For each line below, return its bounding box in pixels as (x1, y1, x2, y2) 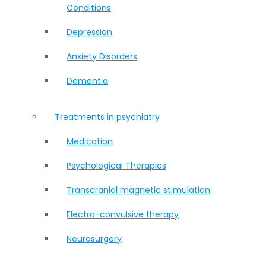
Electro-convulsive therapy (66, 208, 179, 220)
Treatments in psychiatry (55, 111, 160, 123)
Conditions (66, 2, 112, 14)
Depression (66, 26, 113, 38)
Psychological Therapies (66, 160, 167, 172)
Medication (66, 135, 113, 147)
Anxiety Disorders (66, 50, 138, 62)
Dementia (66, 75, 109, 87)
